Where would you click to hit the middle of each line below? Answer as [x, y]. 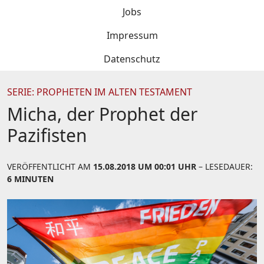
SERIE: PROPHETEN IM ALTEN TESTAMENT [100, 92]
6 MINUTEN [30, 179]
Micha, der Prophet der [102, 114]
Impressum [132, 35]
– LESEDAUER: [225, 166]
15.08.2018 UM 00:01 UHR [145, 166]
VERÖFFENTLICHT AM [50, 166]
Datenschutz [132, 59]
